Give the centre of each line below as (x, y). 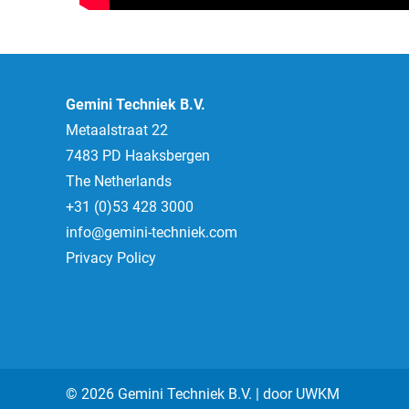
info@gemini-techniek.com (152, 233)
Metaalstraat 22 (117, 131)
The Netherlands (119, 182)
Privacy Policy (111, 258)
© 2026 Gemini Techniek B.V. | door (181, 393)
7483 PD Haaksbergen (138, 156)
